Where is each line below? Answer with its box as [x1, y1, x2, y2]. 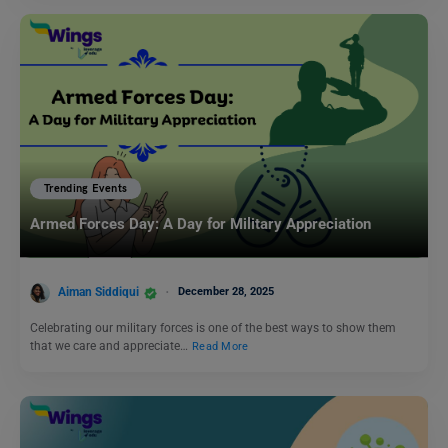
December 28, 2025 [178, 285, 274, 299]
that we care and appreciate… [30, 339, 191, 354]
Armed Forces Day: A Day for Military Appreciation [30, 214, 371, 233]
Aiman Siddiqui [58, 285, 139, 300]
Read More [192, 339, 249, 353]
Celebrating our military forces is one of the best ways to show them [30, 321, 396, 336]
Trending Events [44, 181, 128, 195]
